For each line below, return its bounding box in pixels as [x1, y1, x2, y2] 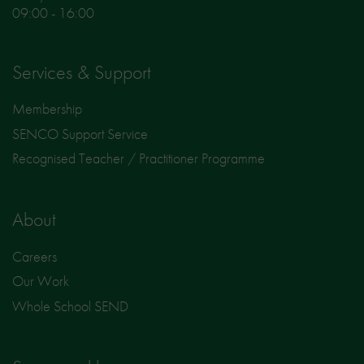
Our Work [12, 271, 69, 291]
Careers [12, 246, 57, 266]
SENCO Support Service [12, 123, 148, 143]
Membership [12, 99, 82, 119]
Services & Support [12, 59, 151, 85]
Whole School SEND [12, 296, 128, 315]
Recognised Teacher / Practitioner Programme [12, 149, 265, 168]
